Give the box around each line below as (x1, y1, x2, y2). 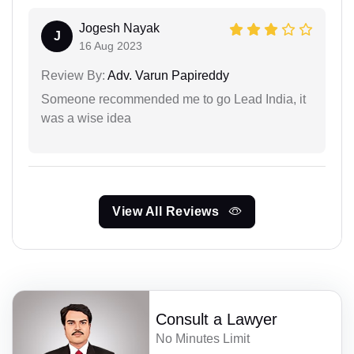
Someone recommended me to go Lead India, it (41, 92, 306, 106)
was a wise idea (41, 111, 131, 125)
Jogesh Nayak (79, 21, 160, 35)
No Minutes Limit (156, 331, 250, 345)
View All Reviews (112, 204, 223, 218)
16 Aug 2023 (79, 39, 142, 52)
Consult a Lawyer (156, 310, 278, 328)
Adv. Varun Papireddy (105, 68, 229, 82)
